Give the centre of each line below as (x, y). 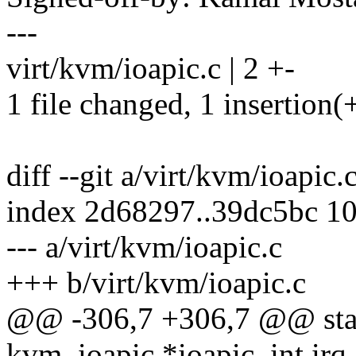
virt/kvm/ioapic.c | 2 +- (151, 68)
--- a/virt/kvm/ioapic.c (144, 247)
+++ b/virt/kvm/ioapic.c (156, 283)
